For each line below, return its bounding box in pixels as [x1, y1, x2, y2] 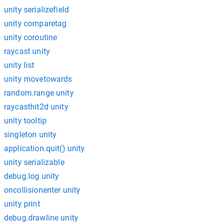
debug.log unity [4, 171, 59, 181]
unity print [4, 199, 40, 209]
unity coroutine [4, 33, 57, 42]
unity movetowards [4, 74, 72, 84]
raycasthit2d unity [4, 102, 68, 111]
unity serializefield [4, 5, 69, 14]
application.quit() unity [4, 144, 85, 153]
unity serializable [4, 158, 64, 167]
